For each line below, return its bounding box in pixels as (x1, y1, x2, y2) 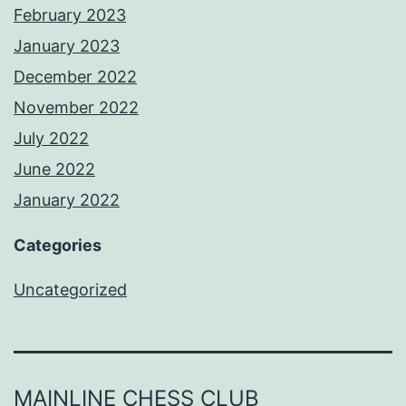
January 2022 (14, 190, 120, 210)
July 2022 (14, 129, 89, 149)
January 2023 (14, 36, 120, 56)
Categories (14, 236, 101, 256)
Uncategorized (14, 280, 127, 300)
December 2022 (14, 67, 137, 87)
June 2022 (14, 159, 95, 179)
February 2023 (14, 5, 126, 25)
